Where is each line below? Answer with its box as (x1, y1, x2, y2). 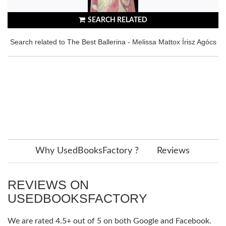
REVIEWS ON (8, 177, 89, 192)
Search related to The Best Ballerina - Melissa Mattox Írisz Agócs (10, 37, 216, 46)
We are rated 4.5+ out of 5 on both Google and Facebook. (8, 216, 211, 225)
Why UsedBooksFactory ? (35, 146, 139, 155)
